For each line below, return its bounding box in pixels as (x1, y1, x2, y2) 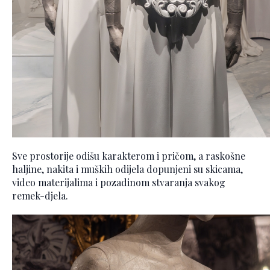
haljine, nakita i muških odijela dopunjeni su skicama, (12, 162, 243, 175)
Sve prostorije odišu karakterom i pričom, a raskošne (12, 149, 245, 162)
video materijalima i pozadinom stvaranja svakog (12, 175, 225, 189)
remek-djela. (12, 189, 68, 202)
